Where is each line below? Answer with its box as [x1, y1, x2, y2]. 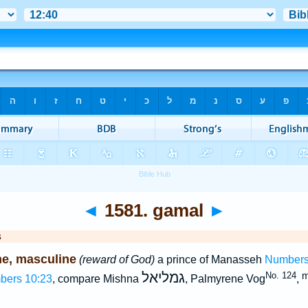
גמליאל [141, 269, 185, 287]
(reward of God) [78, 254, 155, 265]
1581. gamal [100, 201, 208, 220]
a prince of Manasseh [154, 254, 265, 265]
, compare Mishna [52, 273, 142, 285]
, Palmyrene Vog [184, 273, 265, 285]
